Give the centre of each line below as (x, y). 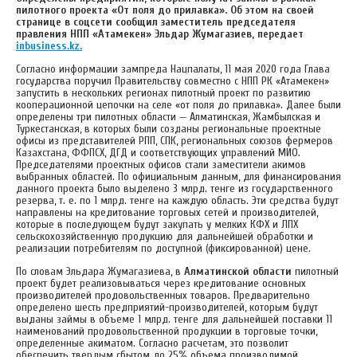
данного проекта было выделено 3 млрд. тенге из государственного (175, 188)
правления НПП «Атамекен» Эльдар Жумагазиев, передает (160, 33)
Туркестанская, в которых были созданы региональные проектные (169, 128)
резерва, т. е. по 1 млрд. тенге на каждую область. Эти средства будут (177, 200)
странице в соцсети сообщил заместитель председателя (156, 22)
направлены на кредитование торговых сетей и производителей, (167, 212)
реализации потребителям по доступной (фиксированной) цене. (163, 248)
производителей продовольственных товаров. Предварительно (163, 295)
